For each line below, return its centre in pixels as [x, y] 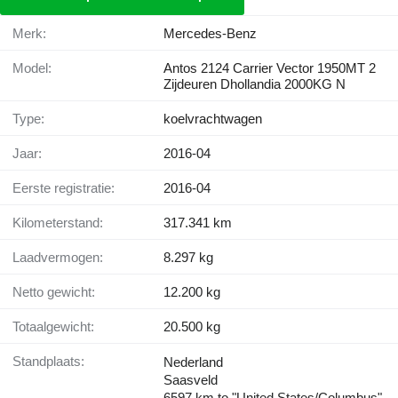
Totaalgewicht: [56, 327]
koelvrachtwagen [213, 119]
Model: [38, 68]
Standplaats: [53, 362]
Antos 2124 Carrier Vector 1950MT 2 [270, 68]
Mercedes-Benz [210, 34]
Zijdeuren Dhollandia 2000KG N [255, 84]
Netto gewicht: [59, 292]
